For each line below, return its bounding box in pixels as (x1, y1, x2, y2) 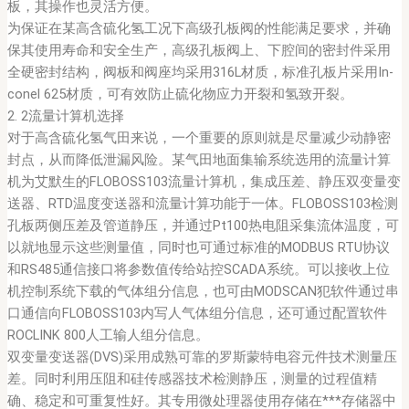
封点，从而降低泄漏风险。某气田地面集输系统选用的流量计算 (6, 152, 391, 169)
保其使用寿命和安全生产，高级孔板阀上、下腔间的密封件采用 (6, 42, 391, 59)
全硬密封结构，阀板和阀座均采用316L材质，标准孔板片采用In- (6, 64, 393, 81)
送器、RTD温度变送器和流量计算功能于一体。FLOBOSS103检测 (6, 195, 398, 213)
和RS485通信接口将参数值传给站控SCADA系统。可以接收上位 (6, 261, 390, 278)
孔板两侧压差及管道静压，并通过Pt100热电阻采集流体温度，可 (6, 217, 399, 235)
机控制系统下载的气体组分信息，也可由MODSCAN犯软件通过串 (6, 283, 399, 300)
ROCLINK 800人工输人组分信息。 (6, 327, 209, 344)
